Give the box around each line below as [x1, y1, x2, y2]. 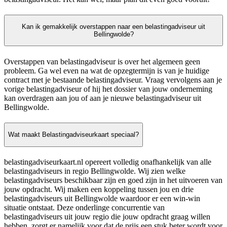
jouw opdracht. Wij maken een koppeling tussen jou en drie [4, 184, 194, 194]
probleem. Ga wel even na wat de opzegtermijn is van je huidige [4, 66, 209, 75]
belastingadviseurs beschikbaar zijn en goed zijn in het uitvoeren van [4, 175, 222, 184]
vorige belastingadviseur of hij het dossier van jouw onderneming [4, 84, 212, 93]
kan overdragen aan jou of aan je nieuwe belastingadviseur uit [4, 93, 201, 102]
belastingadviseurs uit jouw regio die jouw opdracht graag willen [4, 212, 210, 221]
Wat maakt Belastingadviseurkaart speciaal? [8, 131, 139, 139]
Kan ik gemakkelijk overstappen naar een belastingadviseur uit [22, 23, 205, 31]
